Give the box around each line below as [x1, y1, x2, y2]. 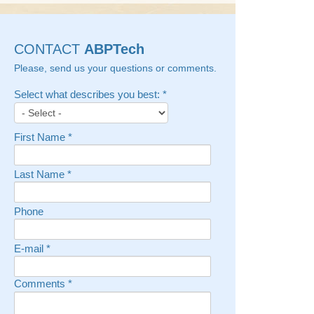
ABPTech [84, 41, 144, 57]
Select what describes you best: [14, 89, 163, 101]
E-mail [14, 243, 46, 255]
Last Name [14, 169, 67, 181]
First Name [14, 132, 68, 144]
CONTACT [14, 41, 84, 57]
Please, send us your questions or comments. [14, 62, 217, 74]
